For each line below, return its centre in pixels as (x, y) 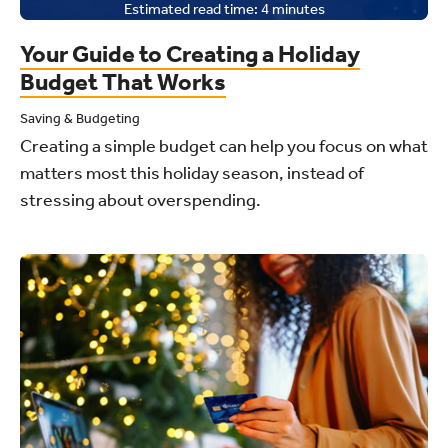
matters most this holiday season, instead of (192, 172)
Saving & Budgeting (80, 118)
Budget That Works (123, 81)
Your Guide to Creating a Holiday (190, 53)
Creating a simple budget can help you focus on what (224, 145)
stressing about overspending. (140, 199)
